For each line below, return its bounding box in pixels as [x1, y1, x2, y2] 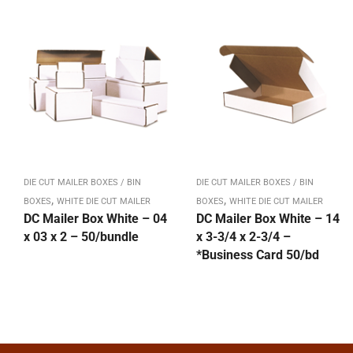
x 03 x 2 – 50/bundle [24, 229, 139, 245]
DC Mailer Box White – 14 [196, 211, 340, 227]
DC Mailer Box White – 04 [24, 211, 167, 227]
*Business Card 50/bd [196, 247, 319, 263]
